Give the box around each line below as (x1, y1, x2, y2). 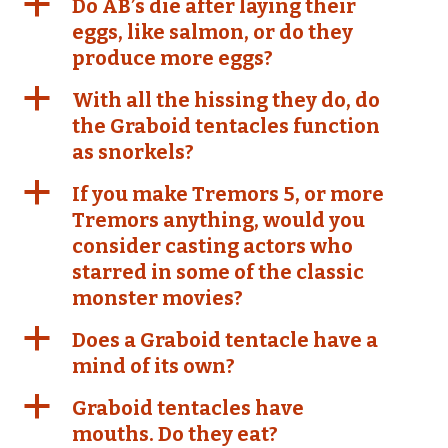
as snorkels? (72, 140, 194, 164)
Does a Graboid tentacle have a (72, 328, 378, 352)
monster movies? (72, 286, 243, 310)
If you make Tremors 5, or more (72, 182, 384, 206)
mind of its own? (72, 354, 235, 378)
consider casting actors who (72, 234, 353, 258)
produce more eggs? (72, 46, 273, 70)
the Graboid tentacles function (72, 114, 380, 138)
